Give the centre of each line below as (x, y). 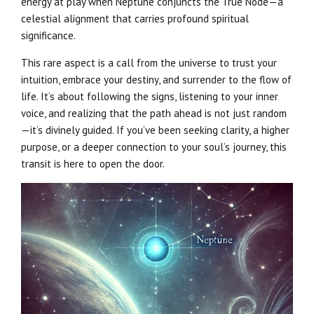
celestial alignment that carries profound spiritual (135, 18)
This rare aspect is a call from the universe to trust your (149, 62)
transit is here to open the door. (93, 163)
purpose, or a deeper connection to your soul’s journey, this (154, 146)
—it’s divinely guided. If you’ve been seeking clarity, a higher (155, 130)
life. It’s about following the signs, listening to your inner (150, 96)
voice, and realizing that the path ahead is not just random (154, 113)
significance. (48, 35)
